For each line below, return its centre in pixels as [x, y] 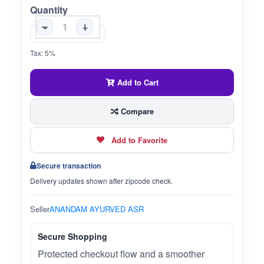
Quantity [49, 10]
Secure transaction [69, 166]
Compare [136, 111]
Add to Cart [136, 82]
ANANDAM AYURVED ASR [97, 209]
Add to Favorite [139, 140]
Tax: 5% [43, 52]
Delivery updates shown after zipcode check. [101, 181]
